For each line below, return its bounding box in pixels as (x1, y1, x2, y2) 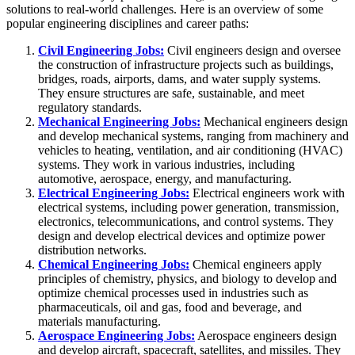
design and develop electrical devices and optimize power (38, 228, 325, 242)
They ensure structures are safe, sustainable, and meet (38, 86, 304, 100)
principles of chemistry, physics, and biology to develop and (38, 271, 337, 285)
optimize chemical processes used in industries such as (38, 285, 308, 300)
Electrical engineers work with (189, 185, 345, 200)
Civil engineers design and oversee (164, 43, 341, 57)
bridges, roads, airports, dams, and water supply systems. (38, 71, 321, 86)
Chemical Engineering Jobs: (38, 257, 189, 271)
